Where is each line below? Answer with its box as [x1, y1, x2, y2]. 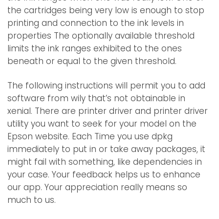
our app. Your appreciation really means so [7, 181, 187, 194]
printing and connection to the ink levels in [7, 17, 184, 29]
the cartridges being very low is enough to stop [7, 4, 204, 17]
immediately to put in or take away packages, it [7, 143, 205, 155]
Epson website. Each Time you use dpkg [7, 131, 173, 143]
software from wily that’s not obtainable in [7, 92, 185, 105]
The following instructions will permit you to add [7, 80, 205, 92]
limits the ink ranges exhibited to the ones [7, 43, 182, 55]
